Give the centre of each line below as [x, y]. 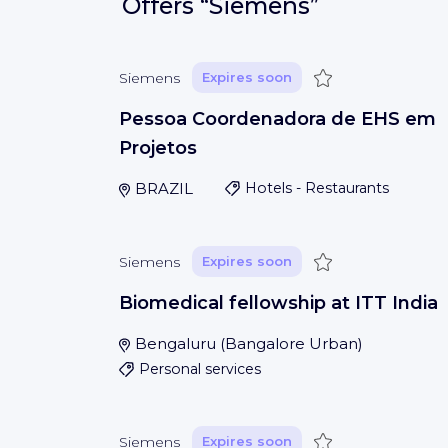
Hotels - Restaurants [316, 188]
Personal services [200, 369]
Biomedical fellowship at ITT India [278, 303]
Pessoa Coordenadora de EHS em [277, 119]
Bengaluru [175, 343]
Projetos [158, 148]
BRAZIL [163, 188]
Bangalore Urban [291, 343]
